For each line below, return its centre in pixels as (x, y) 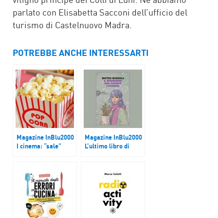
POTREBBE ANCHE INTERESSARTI (81, 53)
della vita (30, 155)
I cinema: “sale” (39, 146)
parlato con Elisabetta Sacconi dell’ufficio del (100, 12)
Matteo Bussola (107, 155)
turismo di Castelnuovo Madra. (72, 25)
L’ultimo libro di (107, 146)
